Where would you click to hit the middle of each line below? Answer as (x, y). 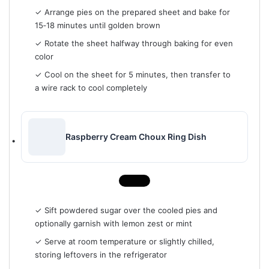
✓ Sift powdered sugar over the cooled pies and (126, 210)
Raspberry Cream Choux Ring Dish (136, 137)
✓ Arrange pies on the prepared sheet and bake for (132, 12)
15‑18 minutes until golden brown (97, 25)
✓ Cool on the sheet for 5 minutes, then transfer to (132, 75)
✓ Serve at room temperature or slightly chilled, (124, 242)
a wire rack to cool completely (91, 88)
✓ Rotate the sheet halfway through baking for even (134, 43)
